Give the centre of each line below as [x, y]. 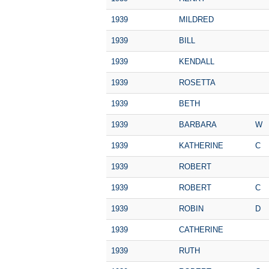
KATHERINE [201, 145]
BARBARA [198, 124]
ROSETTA [197, 82]
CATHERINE [201, 229]
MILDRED [196, 19]
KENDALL [197, 61]
